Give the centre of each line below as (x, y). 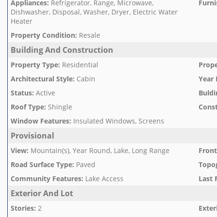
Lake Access (104, 178)
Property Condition (43, 35)
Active (46, 93)
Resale (90, 35)
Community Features (46, 178)
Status (21, 93)
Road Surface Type (41, 164)
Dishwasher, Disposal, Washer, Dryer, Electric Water (94, 12)
